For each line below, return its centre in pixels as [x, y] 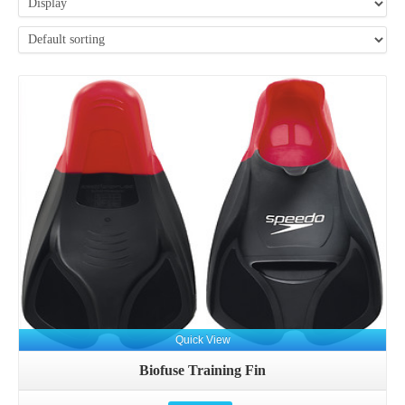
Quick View [202, 340]
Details [200, 135]
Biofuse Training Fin [202, 371]
